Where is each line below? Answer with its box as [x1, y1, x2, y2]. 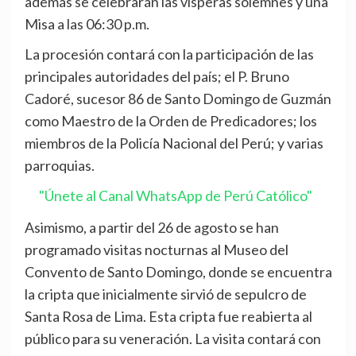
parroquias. [24, 156, 95, 174]
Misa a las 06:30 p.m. [24, 14, 149, 33]
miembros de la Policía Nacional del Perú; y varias [24, 133, 323, 152]
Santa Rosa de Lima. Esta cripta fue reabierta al [24, 307, 312, 325]
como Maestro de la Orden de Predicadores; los [24, 111, 317, 130]
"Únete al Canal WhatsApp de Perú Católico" [38, 186, 312, 204]
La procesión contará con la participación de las [24, 44, 314, 63]
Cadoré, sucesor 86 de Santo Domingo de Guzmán [24, 89, 331, 107]
